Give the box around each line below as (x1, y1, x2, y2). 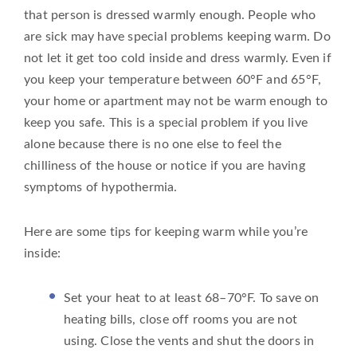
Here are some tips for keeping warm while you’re (24, 226, 308, 239)
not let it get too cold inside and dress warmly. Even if (24, 52, 331, 65)
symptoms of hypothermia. (24, 181, 178, 194)
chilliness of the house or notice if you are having (24, 159, 305, 173)
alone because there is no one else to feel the (24, 138, 281, 151)
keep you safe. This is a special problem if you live (24, 116, 308, 130)
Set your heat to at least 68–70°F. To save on (64, 291, 320, 304)
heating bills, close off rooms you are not (64, 312, 298, 326)
